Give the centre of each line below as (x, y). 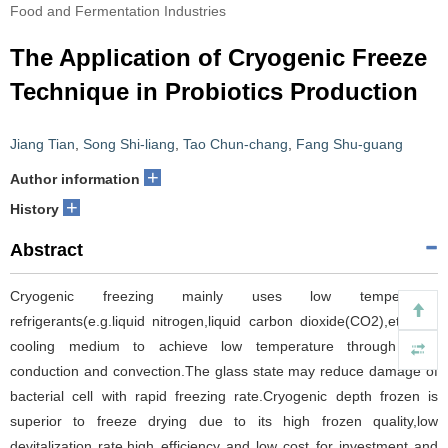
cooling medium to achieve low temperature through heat (224, 346)
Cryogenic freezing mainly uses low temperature (224, 296)
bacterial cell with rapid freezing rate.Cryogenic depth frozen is (224, 396)
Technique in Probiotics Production (214, 91)
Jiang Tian (42, 144)
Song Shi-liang (129, 144)
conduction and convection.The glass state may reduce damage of (224, 371)
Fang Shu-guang (349, 144)
